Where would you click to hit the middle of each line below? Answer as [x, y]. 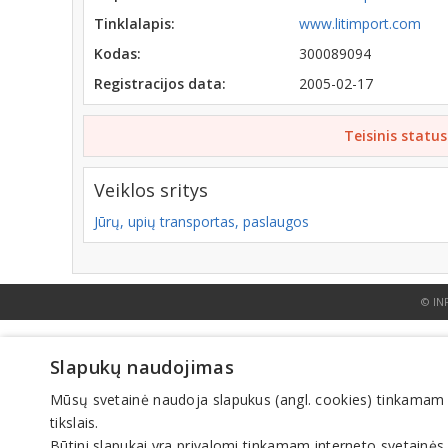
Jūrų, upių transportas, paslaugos [201, 221]
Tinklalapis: [134, 23]
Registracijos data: [160, 83]
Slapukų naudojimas [142, 367]
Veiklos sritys [151, 190]
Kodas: [117, 53]
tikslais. [74, 422]
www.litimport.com [360, 23]
